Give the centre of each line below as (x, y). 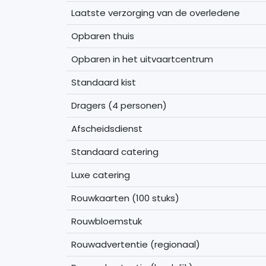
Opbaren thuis (103, 36)
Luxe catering (101, 175)
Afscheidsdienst (107, 128)
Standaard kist (104, 82)
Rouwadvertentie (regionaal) (136, 244)
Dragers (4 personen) (119, 105)
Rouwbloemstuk (107, 221)
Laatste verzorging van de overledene (156, 12)
